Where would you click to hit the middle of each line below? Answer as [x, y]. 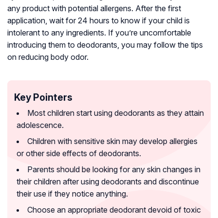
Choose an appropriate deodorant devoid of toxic [114, 210]
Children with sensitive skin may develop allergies [112, 141]
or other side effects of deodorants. [79, 154]
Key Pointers [43, 98]
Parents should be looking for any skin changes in [114, 170]
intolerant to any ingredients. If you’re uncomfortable [99, 33]
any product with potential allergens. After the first [94, 9]
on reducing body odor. [48, 57]
